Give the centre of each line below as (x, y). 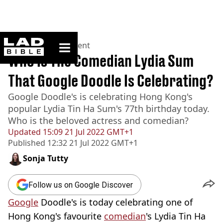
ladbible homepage (73, 42)
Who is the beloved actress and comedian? (98, 120)
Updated (24, 132)
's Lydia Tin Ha (176, 216)
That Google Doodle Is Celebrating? (111, 81)
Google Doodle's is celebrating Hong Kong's (100, 97)
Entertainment (63, 45)
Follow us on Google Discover (81, 185)
